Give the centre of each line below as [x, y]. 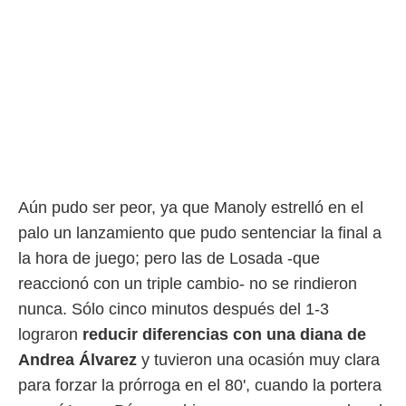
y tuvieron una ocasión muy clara [258, 360]
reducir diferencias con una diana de [224, 334]
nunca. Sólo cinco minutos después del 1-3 [174, 309]
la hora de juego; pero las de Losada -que [169, 258]
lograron [50, 334]
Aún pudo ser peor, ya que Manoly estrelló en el [191, 208]
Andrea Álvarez [77, 360]
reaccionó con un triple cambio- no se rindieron [188, 284]
